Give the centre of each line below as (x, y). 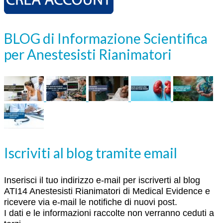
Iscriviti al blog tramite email (91, 153)
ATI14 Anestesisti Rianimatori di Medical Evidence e (107, 191)
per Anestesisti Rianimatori (88, 54)
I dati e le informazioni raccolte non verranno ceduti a (109, 213)
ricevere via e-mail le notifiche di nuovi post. (91, 202)
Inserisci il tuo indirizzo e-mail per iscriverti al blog (102, 180)
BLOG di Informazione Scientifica (106, 38)
